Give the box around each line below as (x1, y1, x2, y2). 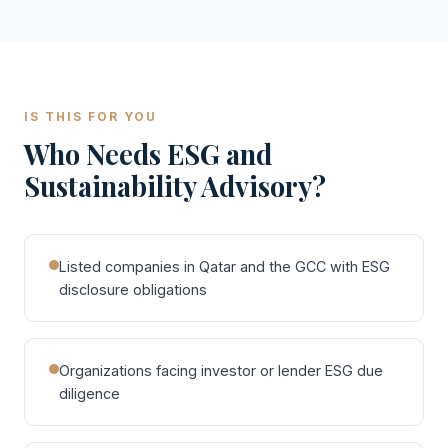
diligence (59, 385, 120, 402)
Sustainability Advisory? (24, 168, 326, 204)
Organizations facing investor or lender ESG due (59, 362, 383, 379)
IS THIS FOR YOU (24, 109, 157, 124)
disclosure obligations (59, 281, 207, 298)
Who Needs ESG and (24, 136, 272, 172)
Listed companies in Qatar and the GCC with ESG (59, 258, 390, 275)
